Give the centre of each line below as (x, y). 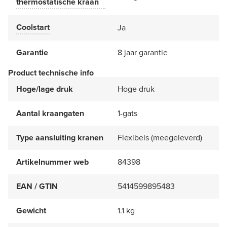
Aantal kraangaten (50, 113)
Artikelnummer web (52, 162)
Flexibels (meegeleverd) (160, 137)
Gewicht (31, 210)
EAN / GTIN (37, 186)
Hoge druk (136, 89)
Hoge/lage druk (45, 89)
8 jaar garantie (143, 52)
